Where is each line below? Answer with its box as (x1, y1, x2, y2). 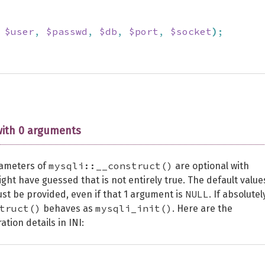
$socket (170, 25, 212, 37)
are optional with (173, 160, 249, 172)
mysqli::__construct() (49, 160, 173, 172)
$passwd (46, 25, 88, 37)
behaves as (41, 203, 95, 214)
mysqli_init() (95, 202, 172, 214)
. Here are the (172, 203, 232, 214)
